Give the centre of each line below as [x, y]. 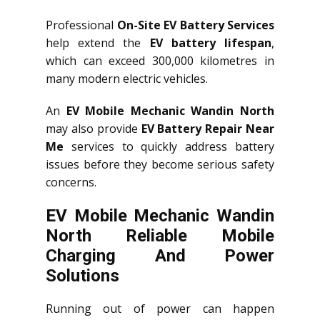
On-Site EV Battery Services [195, 25]
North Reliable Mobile [160, 236]
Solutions [82, 276]
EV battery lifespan [211, 43]
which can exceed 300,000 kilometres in [160, 61]
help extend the [98, 43]
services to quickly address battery [169, 147]
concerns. [71, 182]
